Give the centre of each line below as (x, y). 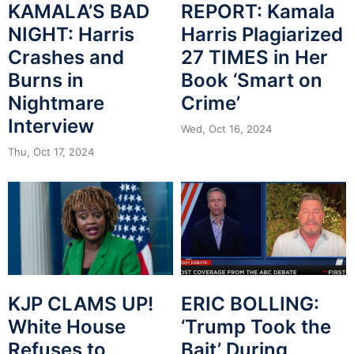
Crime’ (211, 104)
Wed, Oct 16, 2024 (226, 129)
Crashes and (66, 58)
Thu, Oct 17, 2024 (51, 152)
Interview (51, 126)
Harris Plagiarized (262, 35)
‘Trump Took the (256, 326)
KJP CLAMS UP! (81, 303)
